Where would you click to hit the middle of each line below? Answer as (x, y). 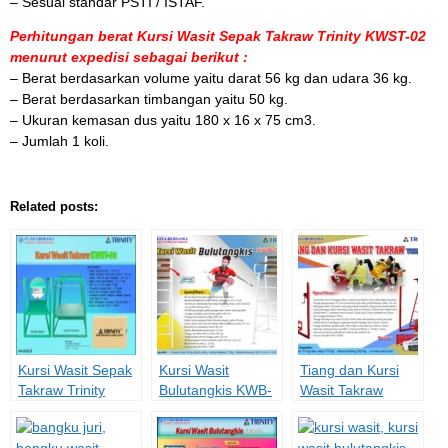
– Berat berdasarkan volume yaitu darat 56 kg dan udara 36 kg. (211, 78)
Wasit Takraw (341, 390)
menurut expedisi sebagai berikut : (129, 57)
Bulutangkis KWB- (215, 390)
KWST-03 (48, 410)
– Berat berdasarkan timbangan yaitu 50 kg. (149, 99)
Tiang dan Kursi (349, 370)
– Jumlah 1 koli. (59, 141)
